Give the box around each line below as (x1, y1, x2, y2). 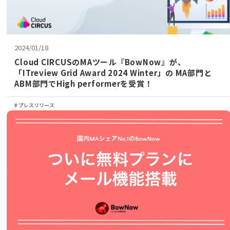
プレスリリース (17, 101, 55, 109)
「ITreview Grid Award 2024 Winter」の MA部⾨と (14, 67, 212, 79)
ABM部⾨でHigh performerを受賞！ (14, 78, 153, 89)
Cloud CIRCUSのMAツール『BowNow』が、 (14, 56, 186, 68)
